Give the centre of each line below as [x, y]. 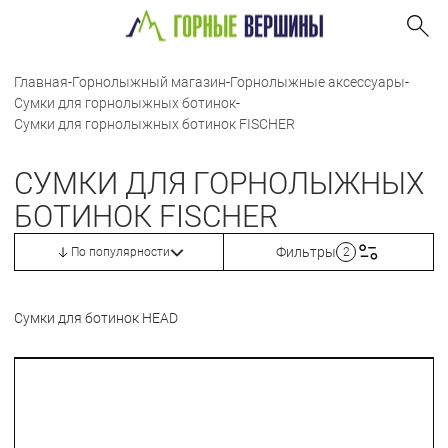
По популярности [120, 252]
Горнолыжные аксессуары [317, 82]
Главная [41, 82]
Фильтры [306, 251]
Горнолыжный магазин [149, 82]
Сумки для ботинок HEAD [96, 318]
